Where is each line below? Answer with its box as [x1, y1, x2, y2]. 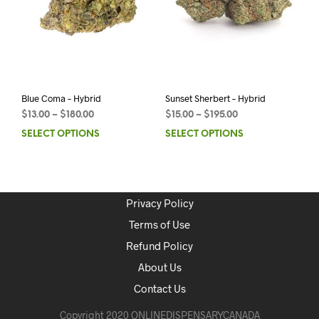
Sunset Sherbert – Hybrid [164, 92, 266, 104]
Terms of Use [129, 217, 190, 231]
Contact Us [133, 281, 186, 295]
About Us [137, 260, 182, 273]
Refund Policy [126, 239, 193, 252]
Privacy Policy [125, 196, 194, 209]
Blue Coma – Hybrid [21, 92, 101, 104]
